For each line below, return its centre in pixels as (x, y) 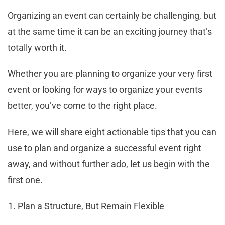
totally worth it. (38, 47)
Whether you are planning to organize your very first (110, 73)
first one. (26, 180)
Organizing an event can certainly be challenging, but (112, 15)
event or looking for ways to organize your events (105, 89)
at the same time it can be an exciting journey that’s (110, 31)
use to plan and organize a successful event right (104, 148)
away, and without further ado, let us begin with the (109, 164)
